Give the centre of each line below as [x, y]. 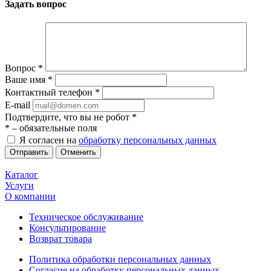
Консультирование [67, 227]
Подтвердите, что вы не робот [68, 117]
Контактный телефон [50, 92]
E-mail [18, 105]
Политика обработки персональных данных [120, 259]
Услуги [19, 185]
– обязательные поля [53, 128]
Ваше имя [26, 79]
